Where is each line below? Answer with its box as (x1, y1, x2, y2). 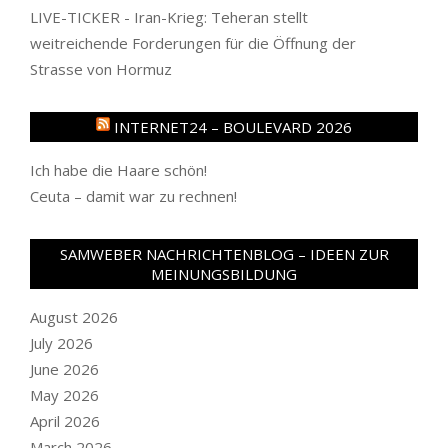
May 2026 (30, 384, 99, 405)
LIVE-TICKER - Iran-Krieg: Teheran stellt (30, 6, 308, 27)
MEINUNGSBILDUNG (151, 263, 297, 284)
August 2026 (30, 306, 118, 327)
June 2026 (30, 358, 99, 379)
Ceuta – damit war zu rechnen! (30, 185, 237, 206)
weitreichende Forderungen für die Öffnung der (30, 32, 356, 53)
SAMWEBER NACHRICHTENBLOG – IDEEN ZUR (59, 243, 389, 264)
